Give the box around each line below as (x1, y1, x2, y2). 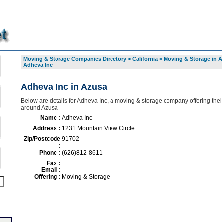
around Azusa (20, 104, 58, 111)
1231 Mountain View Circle (61, 125, 135, 132)
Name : (40, 114, 60, 121)
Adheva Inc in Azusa (20, 82, 107, 92)
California (132, 56, 158, 62)
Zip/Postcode (23, 135, 60, 142)
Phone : (39, 149, 60, 156)
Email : (41, 166, 60, 173)
